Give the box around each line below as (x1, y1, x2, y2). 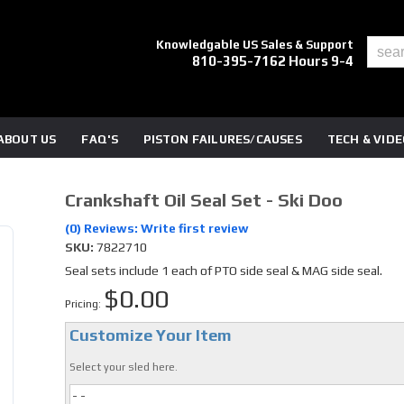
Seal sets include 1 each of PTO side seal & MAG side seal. (64, 263, 382, 278)
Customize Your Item (69, 326, 232, 345)
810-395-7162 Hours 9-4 (192, 53, 354, 69)
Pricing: (64, 298, 104, 310)
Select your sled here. (69, 361, 178, 374)
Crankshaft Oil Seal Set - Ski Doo (64, 189, 343, 210)
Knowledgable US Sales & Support (156, 38, 354, 51)
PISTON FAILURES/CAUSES (143, 133, 302, 146)
